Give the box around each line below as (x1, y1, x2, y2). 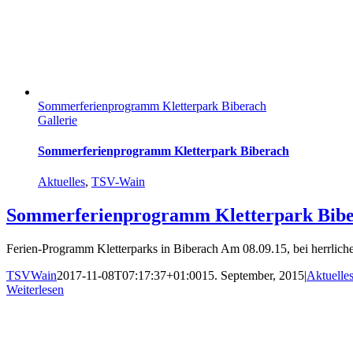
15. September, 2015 (202, 269, 304, 283)
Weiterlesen (6, 283, 64, 297)
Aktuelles (38, 175, 85, 189)
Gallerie (38, 113, 77, 127)
